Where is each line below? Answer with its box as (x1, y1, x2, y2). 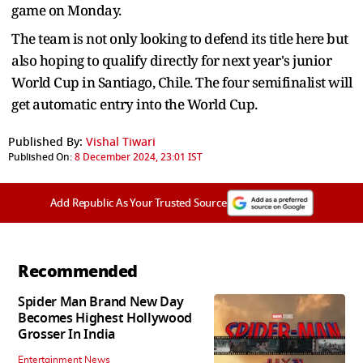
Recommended (18, 258, 138, 284)
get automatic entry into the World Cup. (11, 94, 260, 113)
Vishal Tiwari (86, 133, 156, 151)
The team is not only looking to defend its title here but (11, 28, 348, 48)
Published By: (8, 133, 83, 151)
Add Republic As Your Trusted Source (49, 194, 227, 211)
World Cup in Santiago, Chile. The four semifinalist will (11, 72, 352, 92)
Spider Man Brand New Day (18, 292, 184, 312)
